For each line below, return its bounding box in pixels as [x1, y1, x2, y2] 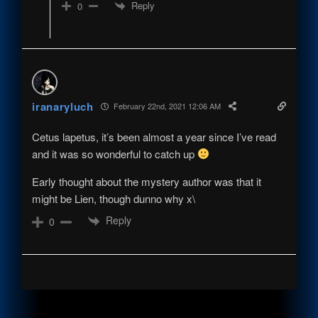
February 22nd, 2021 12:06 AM [111, 100, 221, 112]
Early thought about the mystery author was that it [32, 173, 262, 189]
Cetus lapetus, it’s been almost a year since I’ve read [32, 128, 277, 144]
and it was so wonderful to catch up [32, 146, 198, 161]
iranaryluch [32, 98, 94, 114]
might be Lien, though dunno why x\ [32, 190, 196, 206]
